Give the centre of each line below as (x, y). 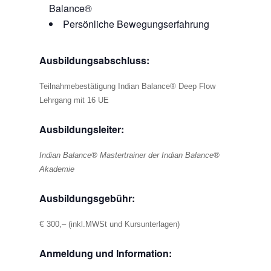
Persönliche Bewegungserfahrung (136, 24)
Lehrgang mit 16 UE (74, 100)
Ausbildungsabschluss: (94, 60)
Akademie (57, 169)
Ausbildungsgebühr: (87, 198)
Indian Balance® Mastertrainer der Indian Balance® (129, 155)
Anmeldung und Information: (105, 253)
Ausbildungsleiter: (81, 129)
